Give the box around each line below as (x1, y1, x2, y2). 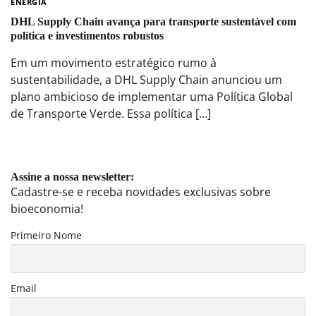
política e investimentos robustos (11, 29, 164, 42)
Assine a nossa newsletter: (11, 170, 134, 183)
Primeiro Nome (11, 228, 82, 242)
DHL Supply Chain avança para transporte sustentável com (11, 15, 296, 28)
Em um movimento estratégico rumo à (11, 54, 217, 71)
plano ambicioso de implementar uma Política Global (11, 88, 293, 104)
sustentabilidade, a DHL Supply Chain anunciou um (11, 71, 282, 87)
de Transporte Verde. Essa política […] (11, 105, 211, 121)
